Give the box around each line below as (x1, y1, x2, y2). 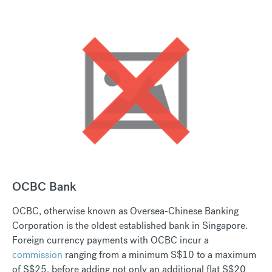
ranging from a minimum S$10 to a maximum (63, 248, 256, 261)
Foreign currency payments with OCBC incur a (12, 233, 209, 246)
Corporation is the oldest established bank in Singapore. (12, 219, 248, 232)
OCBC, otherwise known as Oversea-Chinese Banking (12, 204, 239, 217)
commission (12, 248, 63, 261)
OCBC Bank (12, 178, 76, 194)
